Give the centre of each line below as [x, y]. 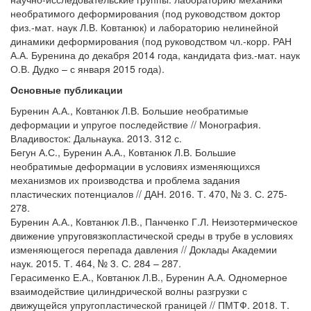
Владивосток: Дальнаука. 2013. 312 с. [96, 138]
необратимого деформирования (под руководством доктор [145, 13]
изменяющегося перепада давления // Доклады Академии [144, 249]
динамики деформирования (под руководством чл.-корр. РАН [151, 41]
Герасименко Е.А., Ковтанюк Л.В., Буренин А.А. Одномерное [149, 277]
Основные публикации [67, 90]
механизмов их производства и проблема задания [125, 180]
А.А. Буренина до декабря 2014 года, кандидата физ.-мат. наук [155, 55]
